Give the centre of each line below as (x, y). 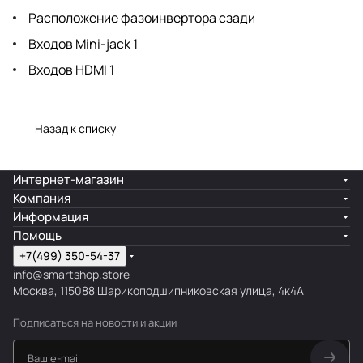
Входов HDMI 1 (70, 69)
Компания (42, 198)
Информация (51, 217)
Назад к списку (75, 128)
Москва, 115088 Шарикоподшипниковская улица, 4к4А (158, 290)
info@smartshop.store (71, 274)
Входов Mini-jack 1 (82, 43)
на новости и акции (129, 322)
